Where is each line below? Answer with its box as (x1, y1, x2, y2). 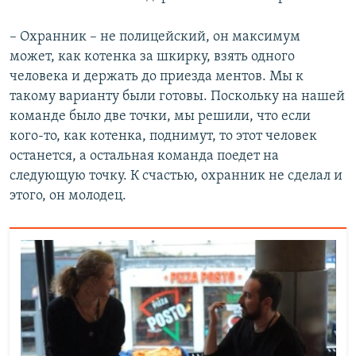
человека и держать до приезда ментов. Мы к (10, 69, 304, 85)
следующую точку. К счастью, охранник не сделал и (10, 168, 342, 184)
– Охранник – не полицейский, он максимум (10, 29, 300, 45)
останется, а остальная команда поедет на (10, 149, 279, 164)
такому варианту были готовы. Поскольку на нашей (10, 89, 345, 105)
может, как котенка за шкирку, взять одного (10, 49, 295, 65)
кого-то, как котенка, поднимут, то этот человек (10, 129, 317, 145)
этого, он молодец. (10, 188, 126, 204)
